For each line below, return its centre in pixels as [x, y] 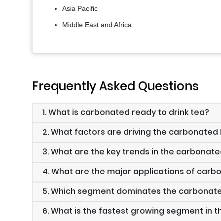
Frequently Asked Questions [115, 86]
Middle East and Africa [97, 25]
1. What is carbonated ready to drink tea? [126, 112]
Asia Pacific [80, 9]
